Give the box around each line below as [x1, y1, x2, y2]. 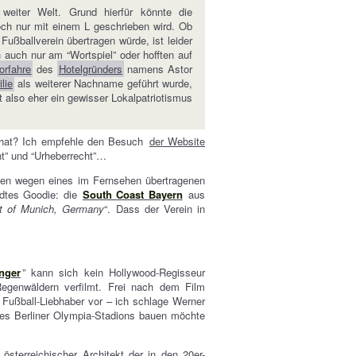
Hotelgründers [58, 61, 122, 76]
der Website [149, 133, 206, 149]
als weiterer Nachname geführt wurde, [14, 75, 193, 91]
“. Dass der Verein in [104, 201, 206, 216]
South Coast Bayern [82, 187, 183, 202]
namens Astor [123, 61, 193, 76]
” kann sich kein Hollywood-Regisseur [21, 265, 206, 280]
